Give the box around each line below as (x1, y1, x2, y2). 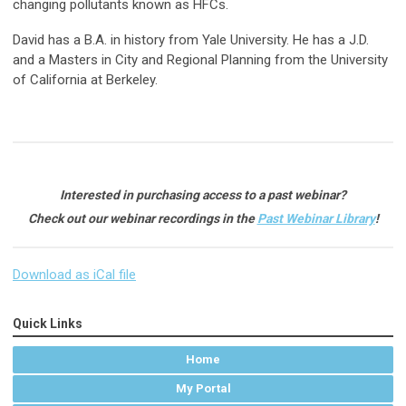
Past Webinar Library (256, 211, 375, 227)
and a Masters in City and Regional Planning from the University (13, 52, 388, 69)
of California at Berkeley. (13, 72, 158, 89)
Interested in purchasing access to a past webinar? (60, 188, 346, 203)
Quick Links (13, 316, 82, 332)
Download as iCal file (13, 266, 136, 284)
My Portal (175, 382, 231, 396)
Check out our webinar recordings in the (27, 211, 257, 227)
